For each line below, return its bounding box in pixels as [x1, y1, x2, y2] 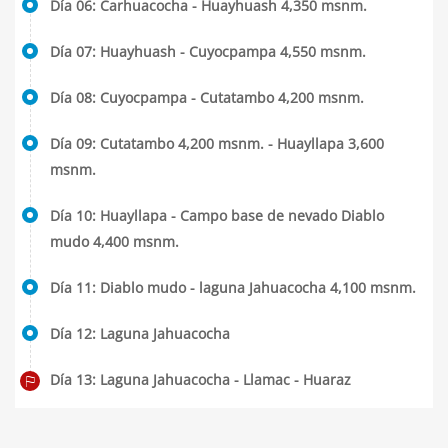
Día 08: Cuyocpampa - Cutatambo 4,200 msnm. [50, 88, 364, 107]
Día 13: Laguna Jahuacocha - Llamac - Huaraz [50, 370, 351, 389]
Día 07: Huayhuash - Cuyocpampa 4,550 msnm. [50, 42, 366, 61]
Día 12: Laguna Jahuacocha [50, 324, 230, 343]
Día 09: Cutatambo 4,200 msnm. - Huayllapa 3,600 [50, 134, 384, 153]
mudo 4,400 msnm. [50, 232, 179, 251]
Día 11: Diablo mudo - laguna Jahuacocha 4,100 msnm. [50, 278, 416, 297]
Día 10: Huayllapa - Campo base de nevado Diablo [50, 206, 384, 225]
